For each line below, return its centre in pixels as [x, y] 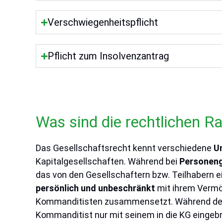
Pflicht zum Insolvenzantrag [109, 56]
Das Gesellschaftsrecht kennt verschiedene [125, 148]
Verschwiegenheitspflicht [103, 22]
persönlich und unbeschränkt [95, 188]
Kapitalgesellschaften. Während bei [108, 161]
